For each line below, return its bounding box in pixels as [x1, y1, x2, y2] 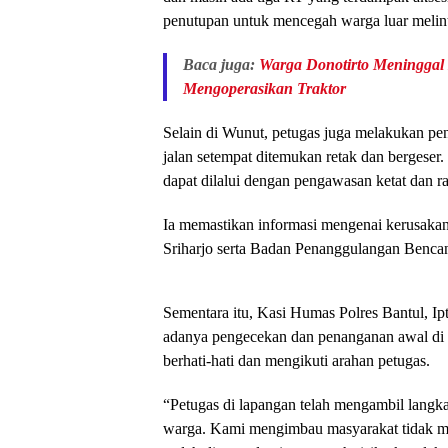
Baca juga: [183, 56, 259, 74]
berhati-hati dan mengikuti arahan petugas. [163, 352, 430, 370]
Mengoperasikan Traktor [183, 80, 346, 98]
